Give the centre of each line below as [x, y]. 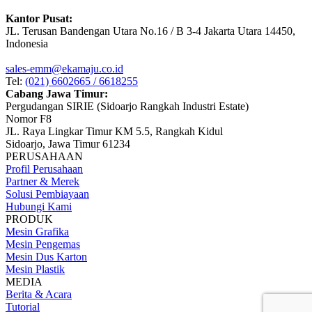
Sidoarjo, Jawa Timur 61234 [68, 143]
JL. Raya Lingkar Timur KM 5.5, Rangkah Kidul [114, 131]
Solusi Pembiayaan [47, 194]
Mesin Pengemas [43, 244]
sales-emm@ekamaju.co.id [64, 68]
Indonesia [27, 43]
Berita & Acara [39, 294]
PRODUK [29, 219]
